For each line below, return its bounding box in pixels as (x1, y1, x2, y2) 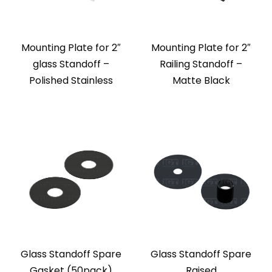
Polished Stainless (29, 73, 113, 88)
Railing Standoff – (160, 57, 242, 72)
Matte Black (172, 73, 230, 88)
